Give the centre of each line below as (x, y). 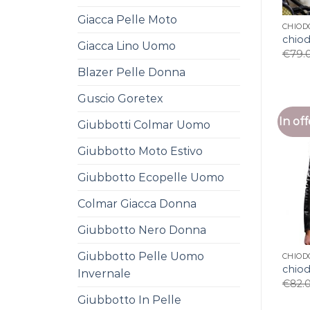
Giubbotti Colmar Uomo (144, 125)
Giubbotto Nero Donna (142, 230)
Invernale (104, 274)
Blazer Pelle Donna (131, 72)
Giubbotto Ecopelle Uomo (151, 177)
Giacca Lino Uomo (127, 46)
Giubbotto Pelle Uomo (141, 256)
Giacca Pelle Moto (127, 20)
